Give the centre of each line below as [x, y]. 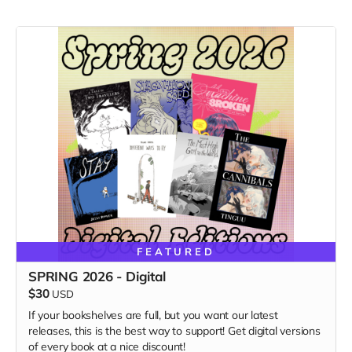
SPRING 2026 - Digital [97, 276]
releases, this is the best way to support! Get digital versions [174, 331]
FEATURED [176, 251]
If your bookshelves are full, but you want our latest [153, 315]
